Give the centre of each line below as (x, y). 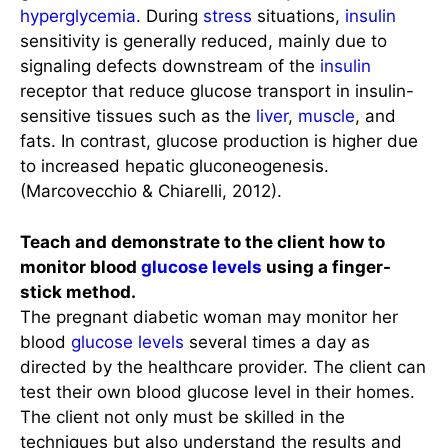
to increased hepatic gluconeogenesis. (174, 166)
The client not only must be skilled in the (182, 416)
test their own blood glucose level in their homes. (217, 391)
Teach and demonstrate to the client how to (202, 241)
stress (227, 16)
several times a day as (277, 341)
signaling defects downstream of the (170, 66)
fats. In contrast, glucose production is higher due (219, 141)
